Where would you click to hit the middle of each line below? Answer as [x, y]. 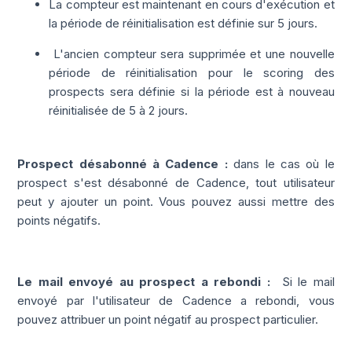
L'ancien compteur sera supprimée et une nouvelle [192, 54]
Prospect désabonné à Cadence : [123, 164]
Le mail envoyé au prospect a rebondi [142, 282]
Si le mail [305, 282]
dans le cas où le [284, 164]
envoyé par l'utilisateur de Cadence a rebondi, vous [176, 301]
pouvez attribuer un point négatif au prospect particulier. [168, 320]
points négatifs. [59, 221]
